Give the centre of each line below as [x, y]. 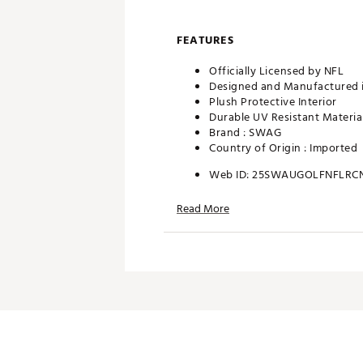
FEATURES [205, 40]
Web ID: [231, 175]
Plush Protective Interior [273, 102]
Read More [203, 209]
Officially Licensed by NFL [276, 71]
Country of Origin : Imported [283, 148]
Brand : [229, 132]
